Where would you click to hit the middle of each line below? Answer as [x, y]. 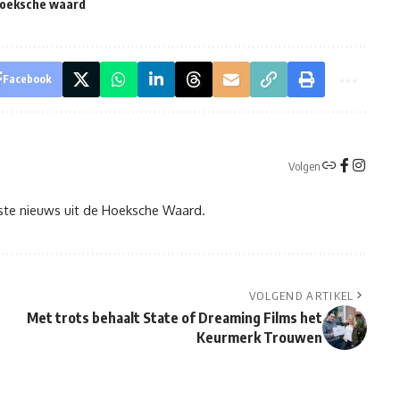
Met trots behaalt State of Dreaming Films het [174, 318]
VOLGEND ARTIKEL [301, 296]
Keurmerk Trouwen [259, 338]
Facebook [27, 79]
